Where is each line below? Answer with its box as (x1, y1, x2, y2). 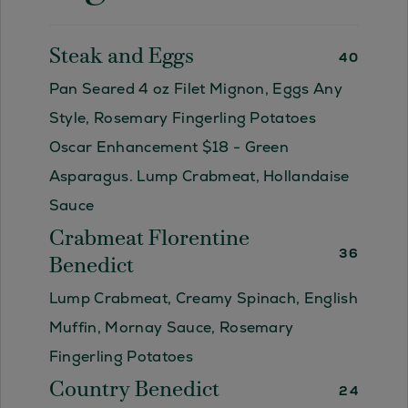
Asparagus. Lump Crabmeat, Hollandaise (48, 167, 350, 187)
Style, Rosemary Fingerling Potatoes (48, 108, 317, 128)
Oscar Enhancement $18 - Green (48, 138, 290, 158)
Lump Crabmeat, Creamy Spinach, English (48, 289, 359, 309)
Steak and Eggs (48, 46, 194, 69)
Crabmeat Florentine (48, 229, 250, 251)
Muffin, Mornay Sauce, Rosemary (48, 318, 294, 338)
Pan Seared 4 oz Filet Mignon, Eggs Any (48, 79, 343, 99)
